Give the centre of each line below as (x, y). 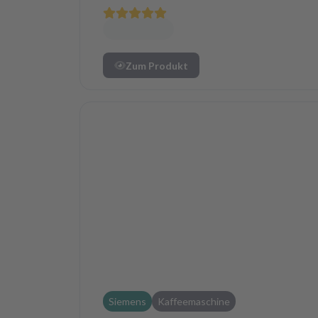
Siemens (127, 301)
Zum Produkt (157, 65)
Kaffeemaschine (194, 301)
